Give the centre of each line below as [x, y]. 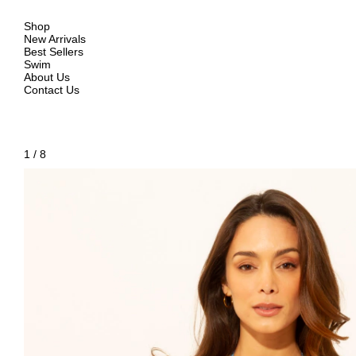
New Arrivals [55, 39]
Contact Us [52, 90]
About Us [47, 77]
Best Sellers [54, 52]
